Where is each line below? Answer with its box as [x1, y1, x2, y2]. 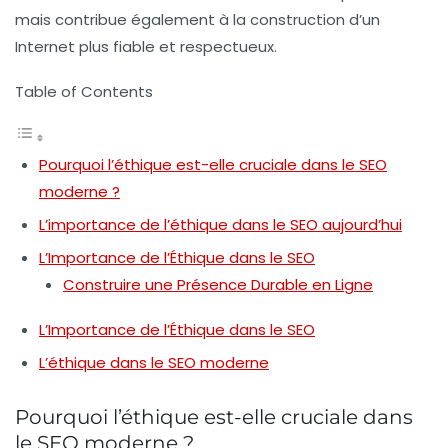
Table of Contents [15, 81, 153, 103]
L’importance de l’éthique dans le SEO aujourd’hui [39, 214, 402, 236]
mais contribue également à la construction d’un [15, 9, 380, 31]
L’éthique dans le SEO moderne [39, 352, 269, 374]
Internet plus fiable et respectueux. [15, 36, 277, 58]
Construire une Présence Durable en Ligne [63, 274, 373, 296]
